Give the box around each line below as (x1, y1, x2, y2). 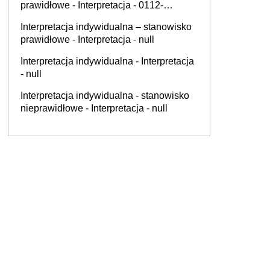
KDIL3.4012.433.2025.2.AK (20, 13, 138, 23)
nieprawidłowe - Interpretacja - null (20, 103, 168, 113)
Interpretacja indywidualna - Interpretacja (20, 56, 194, 66)
